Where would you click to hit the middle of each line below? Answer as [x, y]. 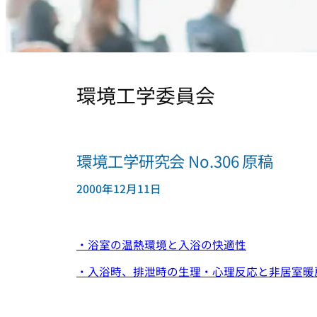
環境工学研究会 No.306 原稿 [175, 161]
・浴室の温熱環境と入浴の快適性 [161, 244]
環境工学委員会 [146, 95]
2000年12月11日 [119, 189]
